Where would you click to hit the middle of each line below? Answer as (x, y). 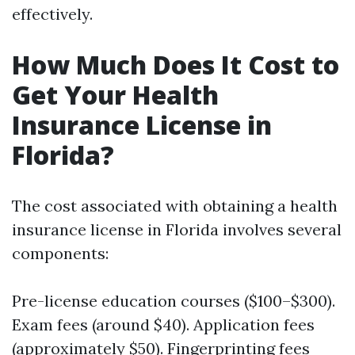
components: (60, 253)
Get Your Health (115, 95)
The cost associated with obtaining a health (175, 206)
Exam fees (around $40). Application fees (163, 324)
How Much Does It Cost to (176, 65)
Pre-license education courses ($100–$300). (174, 301)
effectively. (52, 14)
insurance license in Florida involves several (177, 229)
